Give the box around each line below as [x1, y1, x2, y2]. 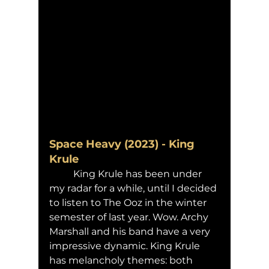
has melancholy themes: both [49, 254, 195, 266]
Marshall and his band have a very [49, 225, 213, 237]
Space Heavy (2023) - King [49, 137, 198, 151]
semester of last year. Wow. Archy [49, 211, 211, 223]
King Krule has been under [49, 168, 73, 180]
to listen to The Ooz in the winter [49, 196, 209, 208]
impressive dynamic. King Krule [49, 240, 202, 252]
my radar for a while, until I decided [49, 182, 219, 194]
